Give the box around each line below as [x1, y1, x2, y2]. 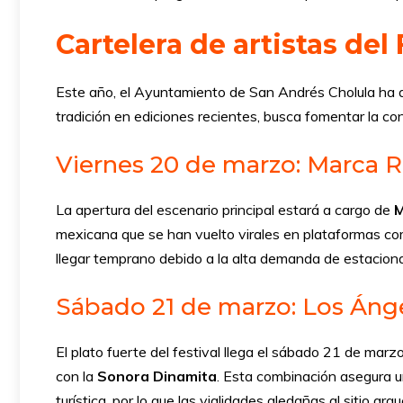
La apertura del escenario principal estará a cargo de [56, 201, 394, 219]
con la [56, 367, 97, 385]
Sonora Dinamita [97, 367, 217, 385]
